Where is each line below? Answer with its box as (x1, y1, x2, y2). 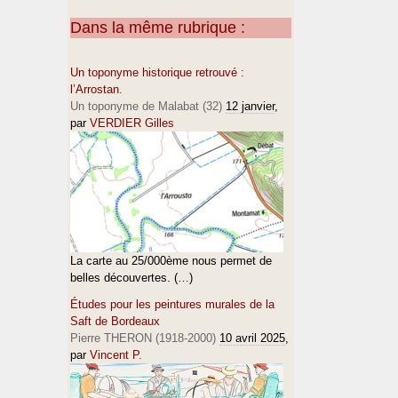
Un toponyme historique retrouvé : (70, 66, 244, 79)
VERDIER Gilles (90, 116, 174, 130)
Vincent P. (90, 348, 142, 362)
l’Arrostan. (70, 83, 123, 96)
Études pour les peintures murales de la (70, 298, 275, 311)
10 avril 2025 (219, 331, 285, 345)
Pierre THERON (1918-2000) (70, 331, 216, 345)
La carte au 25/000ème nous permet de (70, 254, 272, 267)
